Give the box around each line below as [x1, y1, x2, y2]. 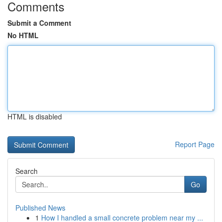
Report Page [175, 139, 215, 149]
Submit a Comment [7, 18, 71, 28]
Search [15, 166, 38, 176]
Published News [15, 203, 65, 213]
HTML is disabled [7, 111, 62, 121]
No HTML [7, 30, 39, 40]
